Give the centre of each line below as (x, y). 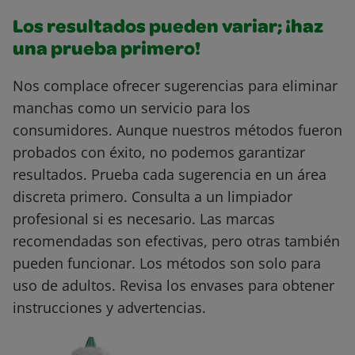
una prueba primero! (107, 51)
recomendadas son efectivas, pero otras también (176, 241)
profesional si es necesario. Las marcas (144, 219)
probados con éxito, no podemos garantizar (159, 153)
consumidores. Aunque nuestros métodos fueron (177, 130)
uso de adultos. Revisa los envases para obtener (174, 286)
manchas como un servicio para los (132, 108)
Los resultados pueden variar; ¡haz (168, 29)
